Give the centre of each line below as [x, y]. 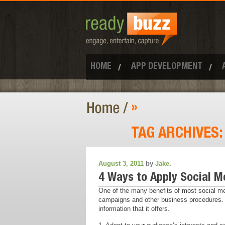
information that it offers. [134, 208]
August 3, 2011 [121, 163]
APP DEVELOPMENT [166, 67]
